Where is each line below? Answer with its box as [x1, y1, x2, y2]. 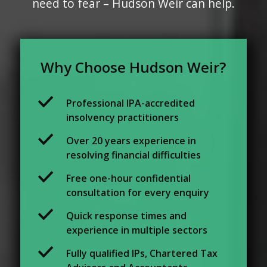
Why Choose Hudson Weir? [41, 57, 226, 77]
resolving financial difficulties [66, 148, 201, 162]
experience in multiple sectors [66, 223, 208, 237]
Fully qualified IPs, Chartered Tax [66, 247, 218, 260]
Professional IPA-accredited [66, 97, 195, 110]
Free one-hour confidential [66, 172, 191, 185]
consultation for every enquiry [66, 186, 210, 199]
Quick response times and [66, 209, 187, 222]
